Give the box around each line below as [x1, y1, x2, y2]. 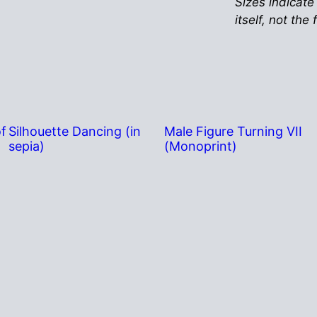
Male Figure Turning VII [164, 124, 302, 139]
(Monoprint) [164, 139, 237, 154]
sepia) [8, 139, 45, 154]
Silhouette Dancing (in [8, 124, 141, 139]
